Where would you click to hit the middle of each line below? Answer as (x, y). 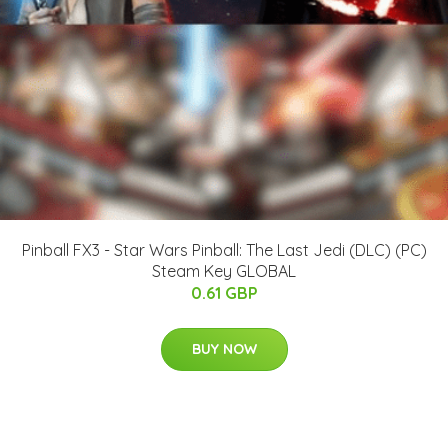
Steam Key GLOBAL (224, 270)
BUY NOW (224, 348)
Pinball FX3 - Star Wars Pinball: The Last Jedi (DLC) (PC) (224, 249)
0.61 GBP (224, 292)
